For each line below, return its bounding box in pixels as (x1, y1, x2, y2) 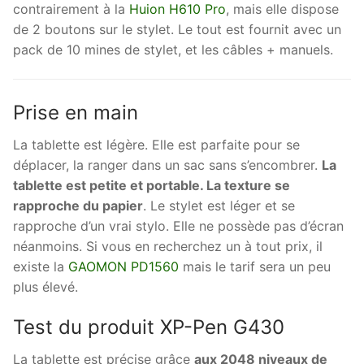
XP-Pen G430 (160, 315, 284, 340)
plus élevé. (13, 278, 78, 295)
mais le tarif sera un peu (179, 258, 331, 275)
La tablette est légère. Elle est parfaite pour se (13, 136, 300, 153)
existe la (13, 258, 68, 275)
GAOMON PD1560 (68, 258, 179, 275)
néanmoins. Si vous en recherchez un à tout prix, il (13, 237, 323, 254)
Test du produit (13, 315, 160, 340)
